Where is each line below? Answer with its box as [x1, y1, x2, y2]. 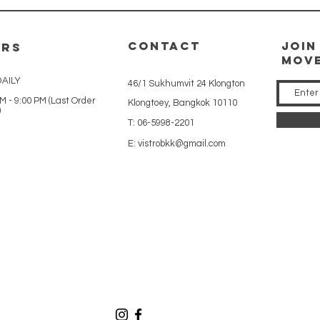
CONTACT [128, 38, 201, 53]
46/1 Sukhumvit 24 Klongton [128, 78, 245, 89]
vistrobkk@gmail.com [138, 138, 226, 149]
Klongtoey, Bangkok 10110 [128, 97, 237, 108]
